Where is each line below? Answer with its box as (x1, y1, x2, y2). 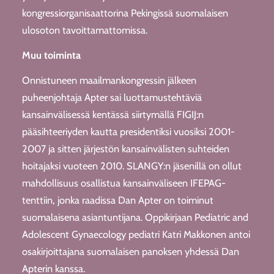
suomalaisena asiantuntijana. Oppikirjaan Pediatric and (21, 210, 248, 223)
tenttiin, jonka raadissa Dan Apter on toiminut (21, 193, 213, 206)
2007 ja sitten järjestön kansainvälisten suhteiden (21, 142, 229, 155)
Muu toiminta (21, 48, 81, 61)
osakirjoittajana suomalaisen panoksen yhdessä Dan (21, 245, 239, 257)
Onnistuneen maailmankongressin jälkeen (21, 73, 196, 86)
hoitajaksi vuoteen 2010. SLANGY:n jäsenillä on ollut (21, 159, 242, 172)
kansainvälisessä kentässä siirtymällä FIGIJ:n (21, 108, 204, 120)
